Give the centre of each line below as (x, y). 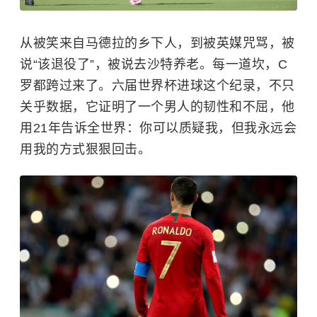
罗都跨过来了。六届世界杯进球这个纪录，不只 (157, 85)
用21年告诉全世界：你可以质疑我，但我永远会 (158, 128)
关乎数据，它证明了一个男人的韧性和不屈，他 (157, 106)
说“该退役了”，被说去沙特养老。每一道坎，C (154, 64)
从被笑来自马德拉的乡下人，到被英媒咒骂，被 (157, 43)
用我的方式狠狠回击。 (85, 149)
